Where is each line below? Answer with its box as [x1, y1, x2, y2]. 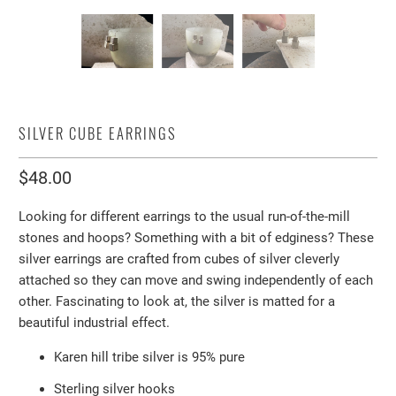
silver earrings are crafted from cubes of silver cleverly [19, 251, 340, 267]
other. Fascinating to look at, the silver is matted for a [19, 293, 336, 309]
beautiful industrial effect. [19, 315, 171, 331]
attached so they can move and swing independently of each [19, 272, 374, 288]
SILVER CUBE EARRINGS [19, 122, 178, 144]
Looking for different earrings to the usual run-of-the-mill [19, 209, 351, 225]
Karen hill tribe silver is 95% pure [54, 349, 246, 365]
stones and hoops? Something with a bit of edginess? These [19, 230, 375, 246]
